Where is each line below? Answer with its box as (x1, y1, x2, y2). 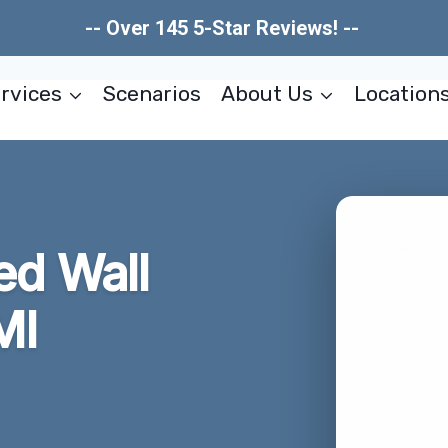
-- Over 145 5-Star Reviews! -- (84, 16, 364, 40)
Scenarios (103, 81, 202, 106)
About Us (220, 81, 313, 106)
